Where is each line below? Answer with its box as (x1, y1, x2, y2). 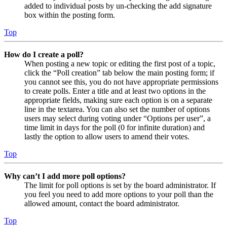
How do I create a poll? (4, 50, 84, 59)
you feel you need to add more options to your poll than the (24, 190, 213, 199)
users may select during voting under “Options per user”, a (24, 114, 211, 123)
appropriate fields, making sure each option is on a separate (24, 96, 212, 105)
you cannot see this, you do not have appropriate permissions (24, 78, 218, 87)
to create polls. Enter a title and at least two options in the (24, 87, 206, 96)
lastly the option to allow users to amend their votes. (24, 132, 190, 141)
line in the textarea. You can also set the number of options (24, 105, 210, 114)
